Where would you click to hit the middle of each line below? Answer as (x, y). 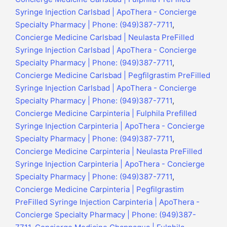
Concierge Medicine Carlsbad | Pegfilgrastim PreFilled (113, 75)
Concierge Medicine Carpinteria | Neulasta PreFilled (109, 152)
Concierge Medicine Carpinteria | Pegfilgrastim (100, 190)
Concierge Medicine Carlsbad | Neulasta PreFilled (105, 37)
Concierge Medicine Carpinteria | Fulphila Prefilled (106, 113)
